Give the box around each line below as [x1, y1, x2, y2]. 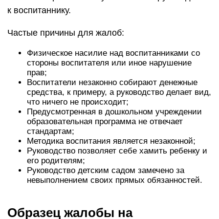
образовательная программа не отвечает [27, 117, 183, 126]
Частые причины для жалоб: [7, 28, 124, 38]
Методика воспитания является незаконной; [27, 136, 196, 146]
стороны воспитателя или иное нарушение [27, 58, 192, 67]
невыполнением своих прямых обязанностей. [27, 175, 202, 185]
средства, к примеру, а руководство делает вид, [27, 88, 211, 97]
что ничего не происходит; [27, 97, 129, 107]
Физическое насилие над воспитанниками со [27, 48, 200, 58]
